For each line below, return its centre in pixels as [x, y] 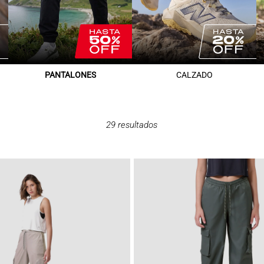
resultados [138, 125]
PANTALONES [70, 75]
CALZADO [194, 75]
